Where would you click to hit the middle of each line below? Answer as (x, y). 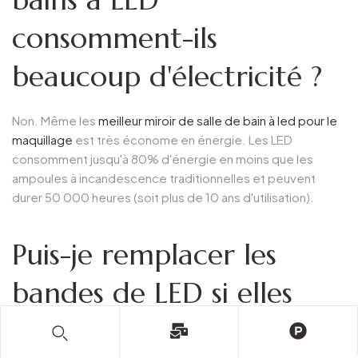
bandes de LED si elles (152, 293)
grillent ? (69, 332)
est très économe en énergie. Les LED (183, 140)
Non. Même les (55, 121)
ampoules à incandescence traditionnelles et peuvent (164, 178)
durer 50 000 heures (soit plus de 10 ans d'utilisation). (163, 197)
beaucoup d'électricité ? (167, 76)
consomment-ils (115, 38)
